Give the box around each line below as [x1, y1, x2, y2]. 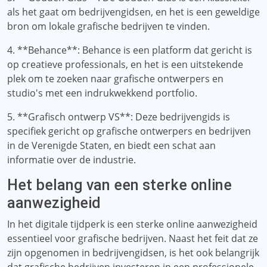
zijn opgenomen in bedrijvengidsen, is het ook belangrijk [7, 246, 259, 259]
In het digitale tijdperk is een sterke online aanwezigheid [7, 218, 257, 231]
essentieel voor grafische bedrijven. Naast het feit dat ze [7, 232, 258, 245]
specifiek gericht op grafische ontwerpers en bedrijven [7, 125, 251, 138]
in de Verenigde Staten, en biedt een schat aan [7, 139, 216, 152]
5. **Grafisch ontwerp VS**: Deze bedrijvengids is [7, 110, 230, 123]
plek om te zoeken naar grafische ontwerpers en [7, 72, 223, 85]
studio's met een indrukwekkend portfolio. [7, 86, 197, 100]
